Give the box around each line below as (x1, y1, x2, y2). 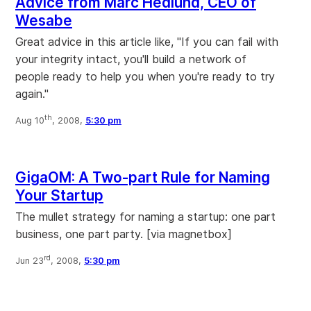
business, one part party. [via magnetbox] (15, 226, 232, 241)
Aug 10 (15, 115, 44, 126)
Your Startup (15, 186, 103, 204)
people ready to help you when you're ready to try (15, 69, 275, 83)
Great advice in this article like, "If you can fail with (15, 34, 278, 49)
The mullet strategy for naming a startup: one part (15, 209, 276, 224)
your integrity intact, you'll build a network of (15, 51, 246, 66)
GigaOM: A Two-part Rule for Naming (15, 168, 270, 186)
